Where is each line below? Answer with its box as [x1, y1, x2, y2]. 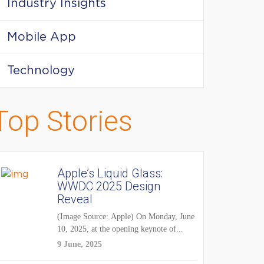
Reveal [57, 192, 93, 206]
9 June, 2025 [57, 240, 102, 249]
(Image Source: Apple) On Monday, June [57, 212, 194, 221]
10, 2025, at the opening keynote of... [57, 225, 183, 233]
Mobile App [7, 31, 76, 43]
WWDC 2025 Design [57, 179, 160, 193]
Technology [7, 65, 75, 77]
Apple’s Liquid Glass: [57, 166, 163, 180]
